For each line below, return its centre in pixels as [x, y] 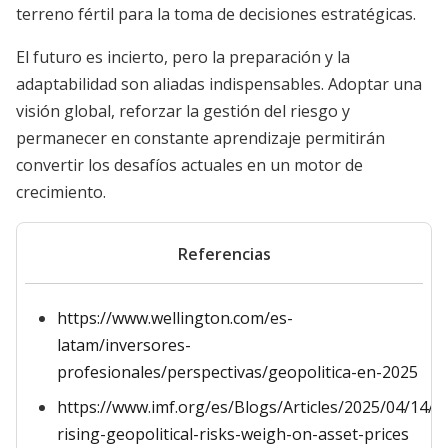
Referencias [224, 254]
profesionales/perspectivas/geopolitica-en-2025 [237, 372]
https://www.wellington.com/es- [175, 318]
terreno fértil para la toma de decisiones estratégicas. [216, 14]
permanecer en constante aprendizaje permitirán [200, 138]
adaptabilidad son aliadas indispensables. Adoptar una [219, 84]
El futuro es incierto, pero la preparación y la [183, 57]
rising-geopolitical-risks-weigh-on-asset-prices [233, 434]
